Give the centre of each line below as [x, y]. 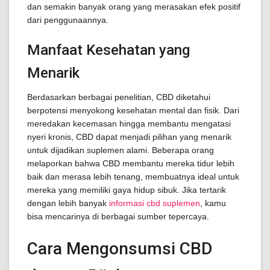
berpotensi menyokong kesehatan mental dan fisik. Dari [133, 110]
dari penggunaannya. [68, 20]
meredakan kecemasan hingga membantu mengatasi [129, 124]
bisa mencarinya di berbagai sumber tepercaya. [118, 216]
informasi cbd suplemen [155, 203]
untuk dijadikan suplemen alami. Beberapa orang [121, 150]
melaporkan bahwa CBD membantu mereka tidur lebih [131, 163]
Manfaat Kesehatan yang [108, 50]
